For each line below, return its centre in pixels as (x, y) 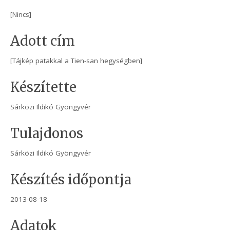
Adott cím (43, 41)
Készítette (44, 88)
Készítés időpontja (71, 180)
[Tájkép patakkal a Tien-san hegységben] (76, 61)
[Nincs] (21, 15)
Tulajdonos (47, 134)
